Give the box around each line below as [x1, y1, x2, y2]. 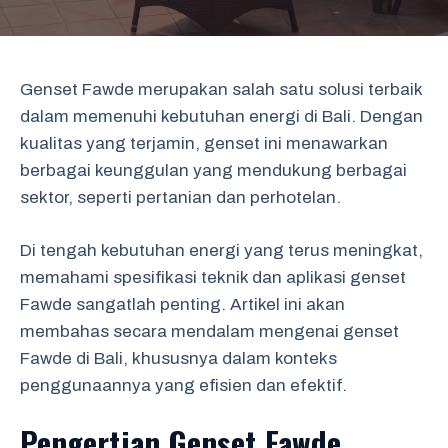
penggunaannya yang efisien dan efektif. [20, 375, 347, 395]
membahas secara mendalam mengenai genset [20, 321, 399, 341]
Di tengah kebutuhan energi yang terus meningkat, [20, 240, 423, 260]
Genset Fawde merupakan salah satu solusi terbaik [20, 80, 422, 99]
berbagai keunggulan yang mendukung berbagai [20, 161, 407, 180]
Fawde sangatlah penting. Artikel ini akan [20, 294, 345, 314]
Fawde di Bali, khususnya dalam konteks [20, 348, 337, 368]
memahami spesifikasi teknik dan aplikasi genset [20, 267, 406, 287]
